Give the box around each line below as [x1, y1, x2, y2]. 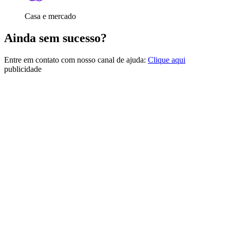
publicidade [4, 65, 42, 74]
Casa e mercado [25, 12, 76, 21]
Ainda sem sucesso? [4, 31, 107, 45]
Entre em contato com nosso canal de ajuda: [4, 55, 146, 65]
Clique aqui [148, 55, 185, 65]
